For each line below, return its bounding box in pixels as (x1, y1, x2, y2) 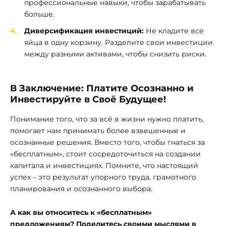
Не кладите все (144, 26, 204, 35)
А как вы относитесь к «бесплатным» (10, 207, 152, 217)
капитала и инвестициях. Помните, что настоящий (10, 161, 198, 171)
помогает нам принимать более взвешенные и (10, 126, 186, 136)
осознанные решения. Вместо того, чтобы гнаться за (10, 138, 205, 147)
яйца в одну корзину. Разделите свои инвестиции (24, 37, 213, 47)
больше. (24, 9, 54, 19)
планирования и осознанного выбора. (10, 184, 152, 194)
